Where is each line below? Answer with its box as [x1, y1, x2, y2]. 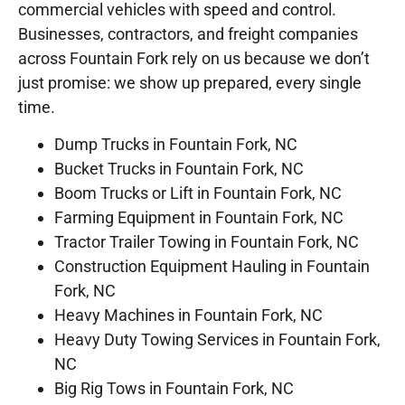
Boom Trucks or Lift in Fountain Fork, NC [54, 184, 342, 203]
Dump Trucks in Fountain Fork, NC [54, 135, 297, 155]
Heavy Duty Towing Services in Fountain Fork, [54, 330, 381, 350]
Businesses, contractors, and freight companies [18, 24, 358, 43]
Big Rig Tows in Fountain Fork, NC [54, 379, 294, 399]
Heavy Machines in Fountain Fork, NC [54, 306, 323, 325]
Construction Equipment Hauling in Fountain [54, 257, 370, 277]
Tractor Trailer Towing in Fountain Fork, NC [54, 232, 359, 252]
